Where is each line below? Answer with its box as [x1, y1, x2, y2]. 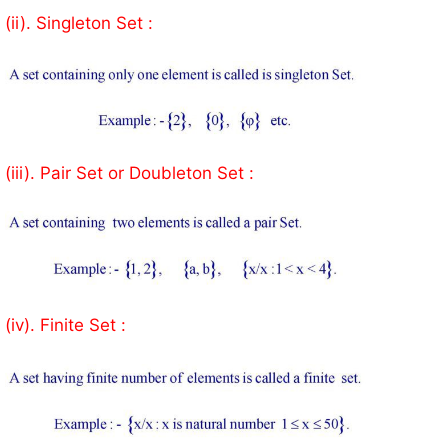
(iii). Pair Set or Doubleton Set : [5, 162, 254, 183]
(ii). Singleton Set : [5, 12, 153, 33]
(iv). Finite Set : [5, 315, 126, 336]
